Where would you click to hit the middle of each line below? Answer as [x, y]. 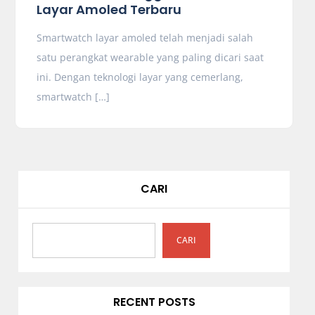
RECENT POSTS [154, 302]
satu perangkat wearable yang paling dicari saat [150, 57]
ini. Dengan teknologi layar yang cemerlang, [140, 77]
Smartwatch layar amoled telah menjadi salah [144, 38]
